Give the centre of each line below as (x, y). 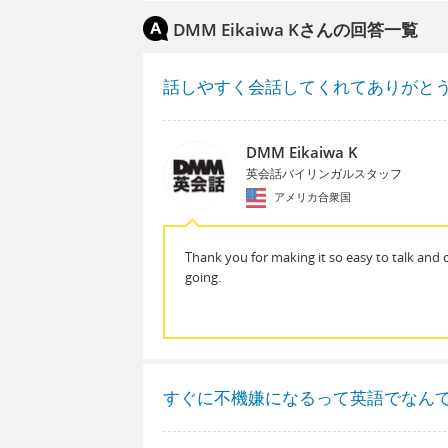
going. (203, 276)
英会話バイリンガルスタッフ (323, 173)
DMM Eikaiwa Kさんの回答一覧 (295, 29)
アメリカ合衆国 (310, 196)
